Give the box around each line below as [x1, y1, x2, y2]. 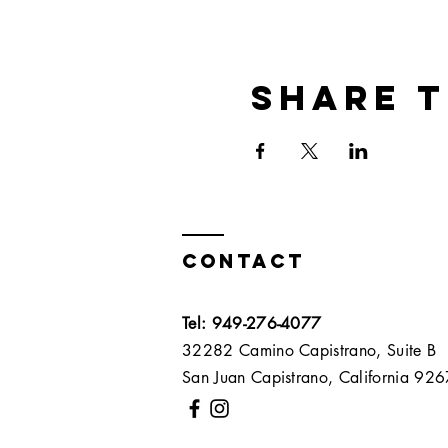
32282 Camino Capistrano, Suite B [182, 340, 437, 362]
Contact [182, 249, 305, 274]
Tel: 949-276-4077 [182, 313, 322, 335]
